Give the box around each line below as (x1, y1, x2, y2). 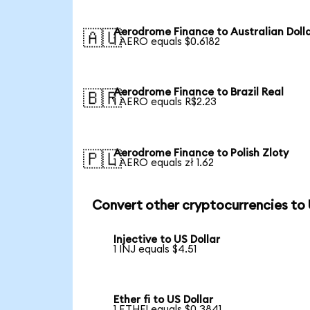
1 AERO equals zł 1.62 (113, 158, 215, 169)
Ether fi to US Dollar (113, 295, 214, 306)
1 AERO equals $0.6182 (113, 36, 221, 47)
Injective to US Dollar (113, 234, 221, 245)
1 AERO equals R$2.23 (113, 97, 217, 108)
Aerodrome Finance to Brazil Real (113, 87, 284, 98)
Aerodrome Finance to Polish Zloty (113, 148, 289, 159)
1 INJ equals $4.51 (113, 244, 197, 255)
